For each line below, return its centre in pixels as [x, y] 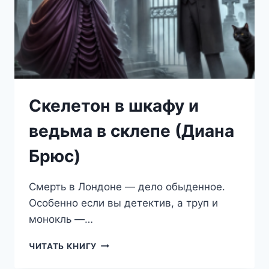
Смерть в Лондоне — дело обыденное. [127, 186]
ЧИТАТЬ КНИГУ [63, 246]
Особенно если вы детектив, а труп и [123, 203]
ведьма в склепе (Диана [131, 131]
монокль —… [61, 219]
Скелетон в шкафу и [114, 105]
